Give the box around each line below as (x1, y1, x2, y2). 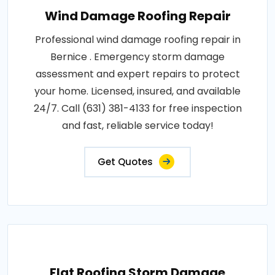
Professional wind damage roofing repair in (34, 33, 241, 47)
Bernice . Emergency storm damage (50, 50, 225, 64)
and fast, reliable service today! (61, 118, 214, 133)
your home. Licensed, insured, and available (34, 84, 241, 99)
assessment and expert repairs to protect (35, 67, 240, 82)
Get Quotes (98, 155, 153, 169)
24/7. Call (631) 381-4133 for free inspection (33, 101, 242, 116)
